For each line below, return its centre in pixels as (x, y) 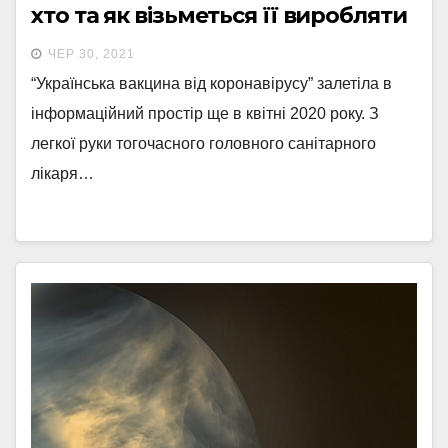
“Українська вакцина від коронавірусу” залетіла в (211, 84)
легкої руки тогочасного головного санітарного (203, 144)
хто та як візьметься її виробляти (219, 16)
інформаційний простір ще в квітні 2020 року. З (205, 114)
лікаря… (62, 174)
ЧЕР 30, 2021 (91, 54)
